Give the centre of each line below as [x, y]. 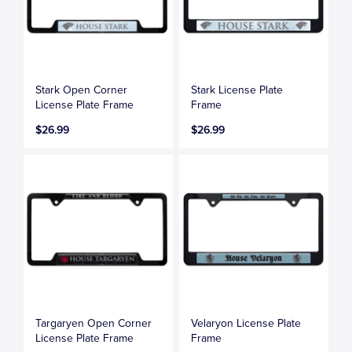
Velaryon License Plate [246, 324]
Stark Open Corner [82, 90]
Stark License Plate [237, 90]
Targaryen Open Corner [94, 324]
